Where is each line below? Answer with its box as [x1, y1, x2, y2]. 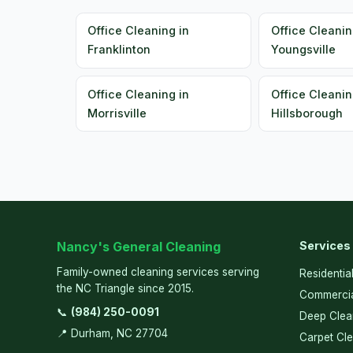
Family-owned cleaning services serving [57, 265, 259, 278]
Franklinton [87, 43, 151, 57]
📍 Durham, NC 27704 [57, 326, 168, 340]
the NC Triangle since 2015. [57, 281, 194, 295]
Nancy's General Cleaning [57, 238, 221, 255]
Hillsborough [270, 106, 343, 120]
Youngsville [270, 43, 336, 57]
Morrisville [87, 106, 147, 120]
